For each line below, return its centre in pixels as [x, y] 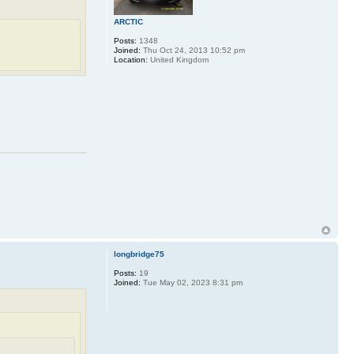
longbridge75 [139, 254]
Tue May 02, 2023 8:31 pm [191, 283]
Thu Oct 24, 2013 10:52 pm [192, 50]
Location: [130, 59]
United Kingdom [178, 59]
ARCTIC [128, 21]
